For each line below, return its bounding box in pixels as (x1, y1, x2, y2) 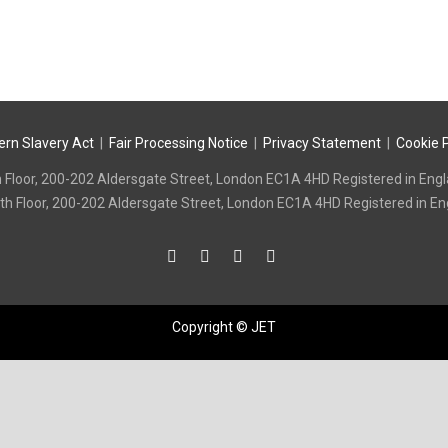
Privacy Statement (262, 135, 381, 151)
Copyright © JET (172, 318, 276, 335)
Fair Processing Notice (108, 135, 248, 151)
